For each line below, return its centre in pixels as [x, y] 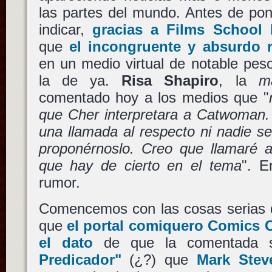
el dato [66, 243]
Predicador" [80, 260]
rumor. [59, 182]
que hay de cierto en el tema [140, 165]
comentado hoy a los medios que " [154, 97]
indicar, [65, 29]
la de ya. [80, 80]
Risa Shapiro [170, 80]
